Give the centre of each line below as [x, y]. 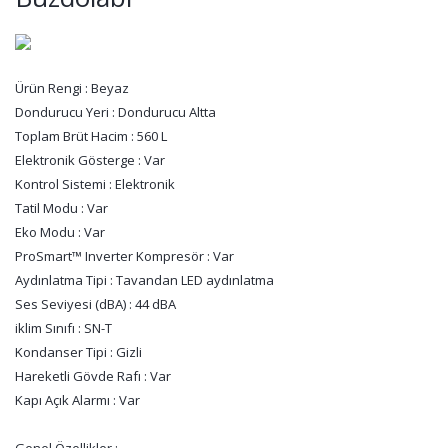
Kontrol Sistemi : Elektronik [95, 184]
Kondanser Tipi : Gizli [78, 352]
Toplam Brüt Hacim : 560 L [91, 136]
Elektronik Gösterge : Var [90, 160]
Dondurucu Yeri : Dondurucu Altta [115, 112]
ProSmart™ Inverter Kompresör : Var [124, 256]
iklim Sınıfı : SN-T [63, 328]
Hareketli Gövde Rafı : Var [93, 376]
